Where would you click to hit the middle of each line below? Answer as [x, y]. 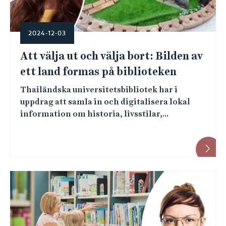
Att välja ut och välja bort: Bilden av [111, 56]
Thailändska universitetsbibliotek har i [99, 90]
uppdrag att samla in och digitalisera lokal [105, 102]
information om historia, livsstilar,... [94, 114]
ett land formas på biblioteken [98, 72]
